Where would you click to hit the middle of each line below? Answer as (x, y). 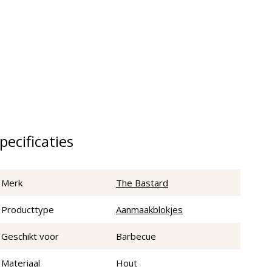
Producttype (28, 210)
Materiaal (21, 263)
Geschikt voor (30, 236)
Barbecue (136, 236)
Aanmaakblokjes (149, 210)
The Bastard (142, 183)
